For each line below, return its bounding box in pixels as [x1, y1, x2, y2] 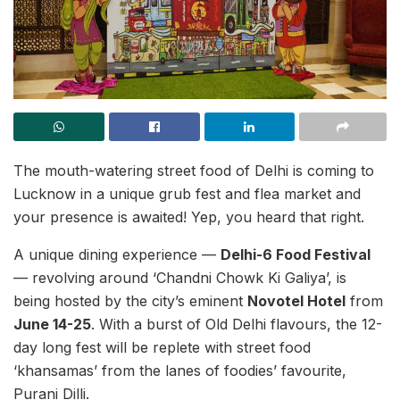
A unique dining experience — [13, 246, 221, 263]
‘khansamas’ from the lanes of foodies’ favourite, [13, 362, 346, 379]
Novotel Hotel [247, 292, 346, 310]
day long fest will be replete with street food [13, 338, 311, 356]
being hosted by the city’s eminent [13, 292, 247, 310]
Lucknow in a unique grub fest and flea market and [13, 185, 361, 203]
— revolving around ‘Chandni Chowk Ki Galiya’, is [13, 269, 346, 287]
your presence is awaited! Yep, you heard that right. [13, 208, 364, 226]
